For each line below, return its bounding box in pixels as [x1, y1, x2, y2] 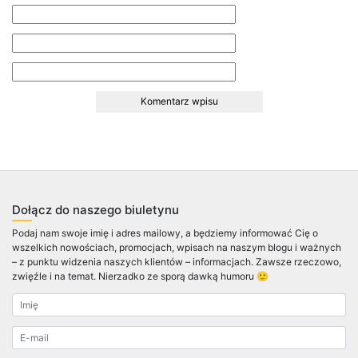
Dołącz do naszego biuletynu [12, 201, 179, 217]
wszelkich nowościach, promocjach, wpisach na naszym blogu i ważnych [12, 241, 341, 253]
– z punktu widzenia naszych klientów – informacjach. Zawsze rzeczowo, [12, 255, 341, 268]
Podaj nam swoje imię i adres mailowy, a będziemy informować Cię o [12, 226, 318, 239]
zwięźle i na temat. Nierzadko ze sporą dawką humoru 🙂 [12, 269, 268, 282]
